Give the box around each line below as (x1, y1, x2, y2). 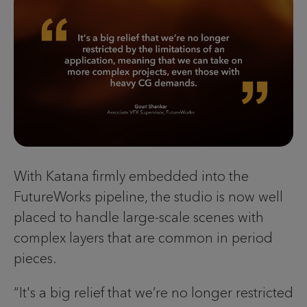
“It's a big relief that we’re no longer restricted (14, 284, 293, 301)
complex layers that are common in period (14, 229, 273, 246)
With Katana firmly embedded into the (14, 167, 249, 184)
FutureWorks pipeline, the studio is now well (14, 188, 283, 205)
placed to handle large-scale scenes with (14, 208, 264, 225)
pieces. (14, 249, 60, 267)
